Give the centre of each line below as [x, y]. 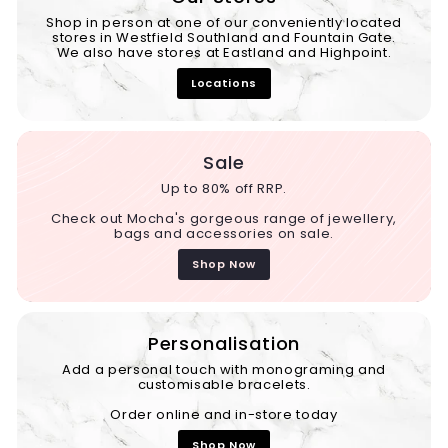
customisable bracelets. [224, 384]
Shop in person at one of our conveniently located [224, 22]
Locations [224, 82]
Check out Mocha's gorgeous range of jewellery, [224, 218]
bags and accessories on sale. [224, 233]
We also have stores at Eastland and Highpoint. [224, 52]
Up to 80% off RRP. [224, 188]
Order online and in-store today [224, 414]
